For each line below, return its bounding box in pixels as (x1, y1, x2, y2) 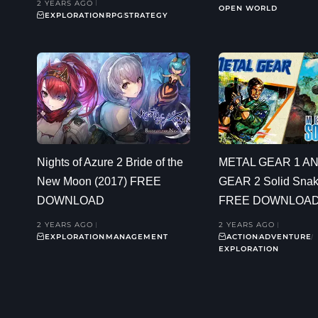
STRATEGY (124, 10, 168, 20)
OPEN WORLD (219, 3, 278, 13)
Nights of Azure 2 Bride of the (37, 156, 183, 169)
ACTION (226, 232, 258, 242)
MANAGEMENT (106, 232, 168, 242)
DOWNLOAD (37, 194, 104, 207)
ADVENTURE (259, 232, 312, 242)
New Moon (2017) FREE (37, 175, 161, 188)
